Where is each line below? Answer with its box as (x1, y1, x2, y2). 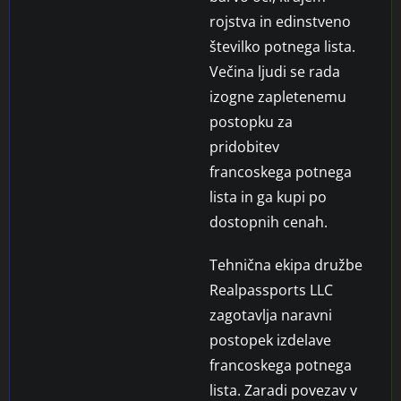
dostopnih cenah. (209, 211, 328, 232)
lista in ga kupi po (209, 186, 327, 207)
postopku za (209, 111, 293, 132)
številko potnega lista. (209, 36, 355, 56)
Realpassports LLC (209, 279, 333, 300)
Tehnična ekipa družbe (209, 254, 363, 275)
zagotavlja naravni (209, 304, 332, 325)
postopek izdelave (209, 329, 331, 350)
